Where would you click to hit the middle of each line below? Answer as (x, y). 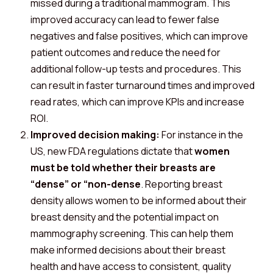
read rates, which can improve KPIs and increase (137, 102)
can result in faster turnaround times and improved (143, 85)
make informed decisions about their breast (128, 250)
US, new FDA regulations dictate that (112, 151)
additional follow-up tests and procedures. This (136, 69)
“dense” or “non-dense (86, 184)
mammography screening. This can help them (132, 233)
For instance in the (201, 135)
